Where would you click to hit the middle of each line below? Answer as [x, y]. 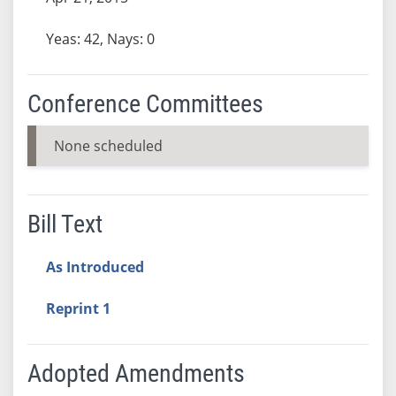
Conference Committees [145, 103]
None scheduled [108, 145]
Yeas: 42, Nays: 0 [100, 38]
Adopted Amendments [136, 373]
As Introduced [95, 267]
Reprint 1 [78, 308]
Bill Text [65, 224]
